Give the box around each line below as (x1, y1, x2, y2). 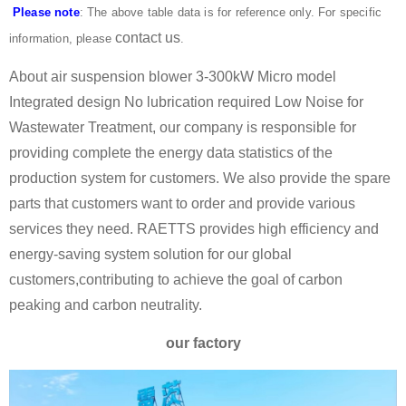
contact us (115, 29, 181, 45)
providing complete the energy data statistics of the (9, 144, 333, 160)
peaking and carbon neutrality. (9, 296, 202, 313)
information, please (9, 31, 116, 45)
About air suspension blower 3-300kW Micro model (9, 68, 336, 84)
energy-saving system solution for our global (9, 246, 292, 262)
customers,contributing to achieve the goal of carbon (9, 271, 343, 287)
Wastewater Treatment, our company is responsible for (9, 119, 356, 135)
